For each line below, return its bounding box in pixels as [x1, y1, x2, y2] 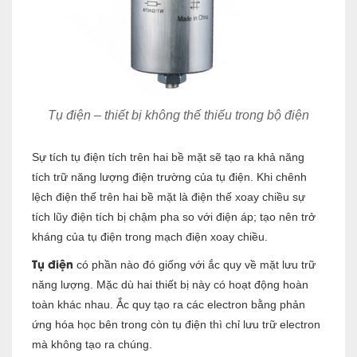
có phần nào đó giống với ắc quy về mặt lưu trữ [73, 257, 316, 271]
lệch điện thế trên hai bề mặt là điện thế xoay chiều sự [32, 190, 305, 203]
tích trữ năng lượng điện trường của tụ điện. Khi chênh [32, 170, 307, 183]
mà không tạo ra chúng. [32, 337, 152, 351]
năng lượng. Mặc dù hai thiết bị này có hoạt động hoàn [32, 277, 308, 291]
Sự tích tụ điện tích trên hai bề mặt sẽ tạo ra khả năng [32, 150, 304, 163]
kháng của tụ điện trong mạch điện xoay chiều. [32, 229, 268, 243]
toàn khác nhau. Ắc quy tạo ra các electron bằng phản [32, 297, 305, 311]
